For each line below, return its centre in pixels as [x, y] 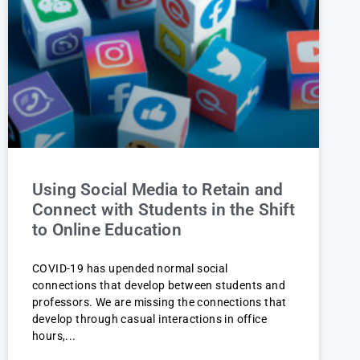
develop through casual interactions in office [149, 319]
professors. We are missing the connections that [160, 302]
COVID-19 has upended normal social [130, 268]
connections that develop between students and [159, 285]
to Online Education [107, 230]
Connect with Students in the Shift [164, 210]
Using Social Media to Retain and [158, 190]
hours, [49, 336]
